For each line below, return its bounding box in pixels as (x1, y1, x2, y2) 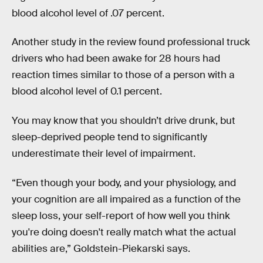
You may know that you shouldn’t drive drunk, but (12, 114, 235, 127)
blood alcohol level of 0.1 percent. (12, 85, 162, 98)
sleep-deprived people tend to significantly (12, 131, 207, 144)
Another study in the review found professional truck (12, 36, 250, 49)
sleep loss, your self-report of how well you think (12, 209, 230, 222)
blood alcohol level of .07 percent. (12, 6, 164, 19)
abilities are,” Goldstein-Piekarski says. (12, 242, 190, 255)
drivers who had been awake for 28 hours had (12, 52, 220, 65)
